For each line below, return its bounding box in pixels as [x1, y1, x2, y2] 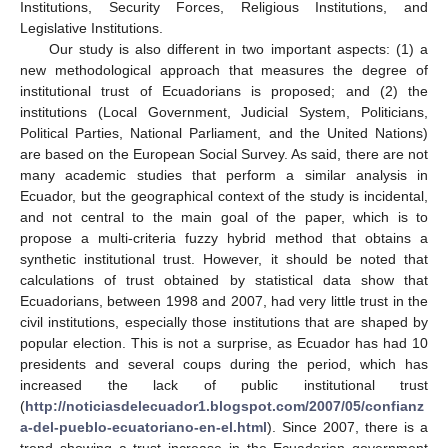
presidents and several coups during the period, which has [20, 355, 428, 372]
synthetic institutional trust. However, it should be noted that [20, 250, 428, 267]
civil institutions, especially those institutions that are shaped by [20, 313, 428, 330]
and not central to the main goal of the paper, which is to [20, 208, 428, 225]
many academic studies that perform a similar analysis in [20, 166, 428, 183]
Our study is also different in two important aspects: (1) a [48, 40, 428, 57]
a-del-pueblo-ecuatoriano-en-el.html [20, 418, 267, 435]
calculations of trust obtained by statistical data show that [20, 271, 428, 288]
